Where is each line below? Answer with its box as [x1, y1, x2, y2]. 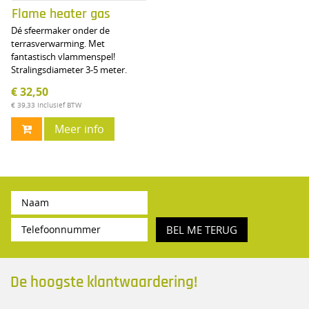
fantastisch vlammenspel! [10, 50, 115, 63]
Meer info [54, 121, 104, 137]
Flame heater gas [11, 5, 110, 23]
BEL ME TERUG [166, 223, 237, 237]
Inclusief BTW [37, 100, 81, 110]
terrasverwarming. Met [10, 37, 105, 50]
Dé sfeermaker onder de [10, 23, 110, 37]
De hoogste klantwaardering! [10, 272, 197, 292]
